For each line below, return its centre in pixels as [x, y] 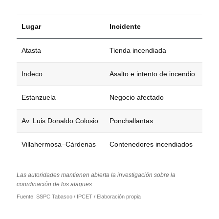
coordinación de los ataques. [55, 184]
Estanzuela [39, 97]
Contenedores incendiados [151, 144]
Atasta [31, 50]
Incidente [125, 26]
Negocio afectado [137, 97]
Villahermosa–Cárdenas [59, 144]
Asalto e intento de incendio [152, 74]
